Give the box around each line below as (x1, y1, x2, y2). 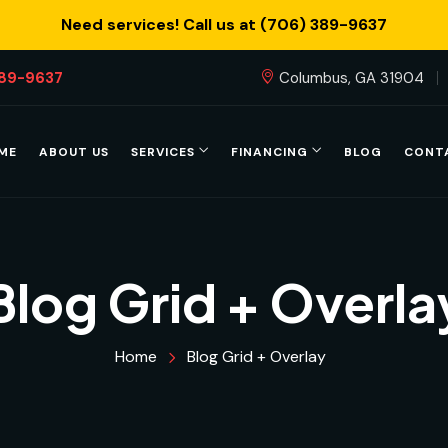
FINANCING (231, 144, 308, 160)
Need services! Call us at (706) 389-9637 (61, 14, 387, 35)
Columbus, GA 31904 (279, 67, 424, 88)
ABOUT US (39, 144, 109, 160)
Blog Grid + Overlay (187, 346, 326, 367)
